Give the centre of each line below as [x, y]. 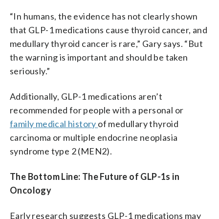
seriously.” [30, 71]
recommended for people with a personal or [97, 110]
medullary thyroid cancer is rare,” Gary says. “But [106, 43]
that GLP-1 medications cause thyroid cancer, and [109, 30]
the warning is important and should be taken [99, 57]
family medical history [54, 123]
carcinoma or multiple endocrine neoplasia [94, 137]
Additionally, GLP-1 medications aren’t [86, 96]
